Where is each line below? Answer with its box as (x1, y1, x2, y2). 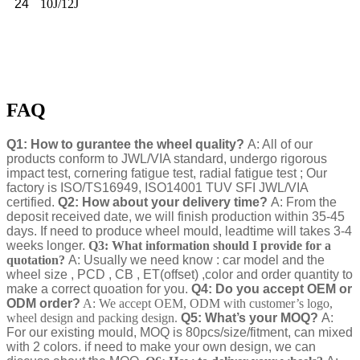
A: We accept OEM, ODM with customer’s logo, (83, 297, 333, 311)
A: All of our (247, 137, 313, 152)
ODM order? (6, 297, 80, 311)
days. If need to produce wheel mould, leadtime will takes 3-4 (6, 224, 352, 239)
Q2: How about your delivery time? (58, 195, 268, 210)
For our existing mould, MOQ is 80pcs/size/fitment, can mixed (6, 325, 353, 340)
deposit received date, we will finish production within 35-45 (6, 210, 345, 224)
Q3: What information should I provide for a (88, 239, 331, 253)
